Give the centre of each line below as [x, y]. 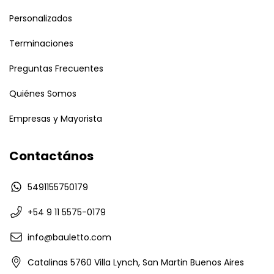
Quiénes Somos [43, 93]
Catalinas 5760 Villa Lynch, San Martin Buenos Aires [136, 263]
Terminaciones [41, 43]
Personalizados [41, 18]
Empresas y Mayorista [56, 118]
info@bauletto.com [69, 238]
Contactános [51, 156]
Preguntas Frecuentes [56, 68]
